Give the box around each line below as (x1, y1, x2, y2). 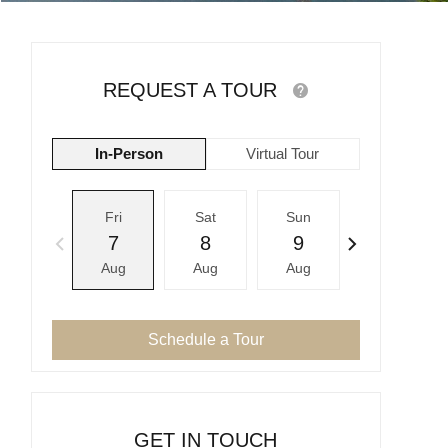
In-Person (94, 145, 163, 162)
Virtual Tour (246, 145, 320, 162)
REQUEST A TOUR (102, 79, 283, 101)
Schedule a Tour (147, 331, 264, 348)
